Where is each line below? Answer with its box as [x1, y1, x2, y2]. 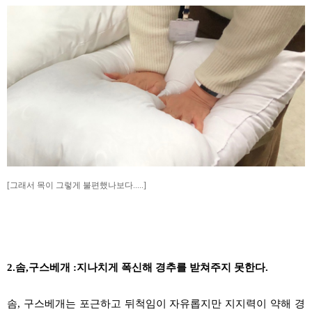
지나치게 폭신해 [77, 262, 155, 274]
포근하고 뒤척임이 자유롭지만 [75, 298, 226, 310]
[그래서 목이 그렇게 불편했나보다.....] [7, 180, 146, 191]
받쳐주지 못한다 [187, 262, 265, 274]
